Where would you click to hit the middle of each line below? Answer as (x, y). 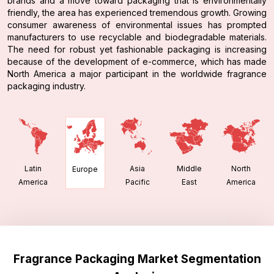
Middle (189, 169)
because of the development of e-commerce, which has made (137, 61)
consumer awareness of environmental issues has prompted (137, 24)
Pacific (137, 182)
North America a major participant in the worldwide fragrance (137, 73)
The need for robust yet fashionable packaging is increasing (137, 49)
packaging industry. (46, 86)
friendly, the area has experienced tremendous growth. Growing (137, 12)
